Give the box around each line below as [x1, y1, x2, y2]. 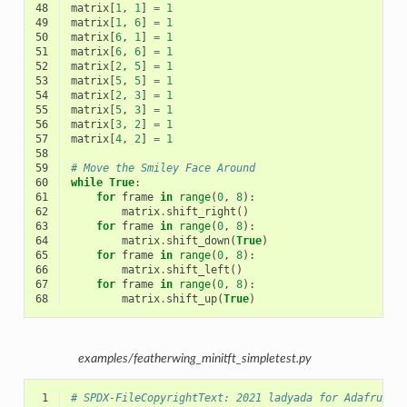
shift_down [165, 233, 230, 247]
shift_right [165, 204, 236, 218]
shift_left [165, 263, 230, 276]
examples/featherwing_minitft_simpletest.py [77, 352, 312, 366]
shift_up [165, 292, 217, 305]
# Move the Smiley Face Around [70, 161, 255, 174]
